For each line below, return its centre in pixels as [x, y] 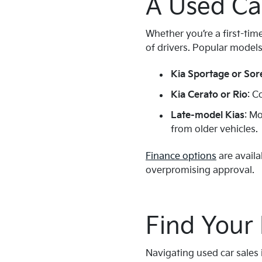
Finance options [181, 157]
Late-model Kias [208, 116]
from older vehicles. [214, 130]
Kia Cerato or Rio [209, 95]
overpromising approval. [200, 171]
